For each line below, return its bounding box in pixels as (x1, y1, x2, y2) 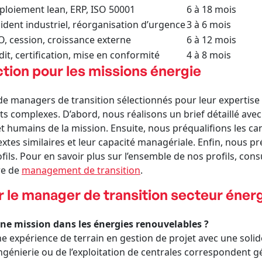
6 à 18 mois (187, 3, 236, 16)
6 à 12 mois (187, 33, 236, 46)
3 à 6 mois (187, 18, 231, 31)
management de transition (22, 164, 140, 177)
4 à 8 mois (187, 49, 231, 61)
